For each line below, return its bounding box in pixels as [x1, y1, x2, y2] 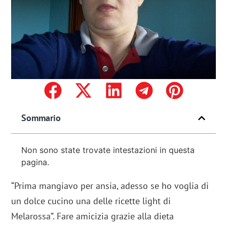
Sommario [21, 112, 61, 124]
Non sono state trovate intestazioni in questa [21, 145, 195, 156]
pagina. [21, 157, 50, 168]
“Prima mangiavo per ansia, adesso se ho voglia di [11, 180, 209, 192]
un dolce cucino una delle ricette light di [11, 195, 171, 207]
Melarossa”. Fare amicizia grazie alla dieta [11, 210, 174, 222]
